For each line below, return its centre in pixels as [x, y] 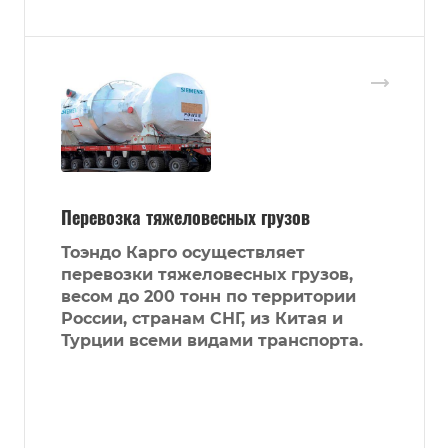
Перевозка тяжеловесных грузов [185, 217]
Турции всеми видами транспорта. [212, 341]
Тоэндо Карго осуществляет [183, 253]
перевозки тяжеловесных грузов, [207, 275]
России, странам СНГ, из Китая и [202, 319]
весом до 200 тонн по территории [208, 297]
